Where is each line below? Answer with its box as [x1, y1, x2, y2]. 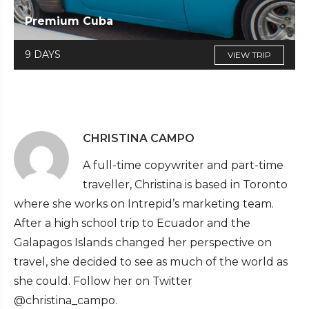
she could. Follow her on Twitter [14, 274, 192, 288]
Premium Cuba [25, 14, 113, 28]
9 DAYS [25, 48, 61, 61]
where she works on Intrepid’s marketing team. [14, 197, 274, 210]
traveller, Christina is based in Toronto [83, 177, 288, 191]
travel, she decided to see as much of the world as [14, 255, 288, 268]
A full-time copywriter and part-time [83, 158, 283, 172]
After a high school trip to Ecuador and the [14, 216, 250, 230]
